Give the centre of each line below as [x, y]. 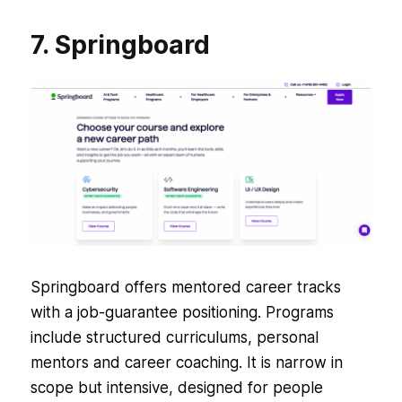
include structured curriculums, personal [174, 337]
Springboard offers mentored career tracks [185, 287]
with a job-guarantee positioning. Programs [182, 312]
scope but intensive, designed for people [176, 387]
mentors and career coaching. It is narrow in [186, 362]
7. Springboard [120, 45]
